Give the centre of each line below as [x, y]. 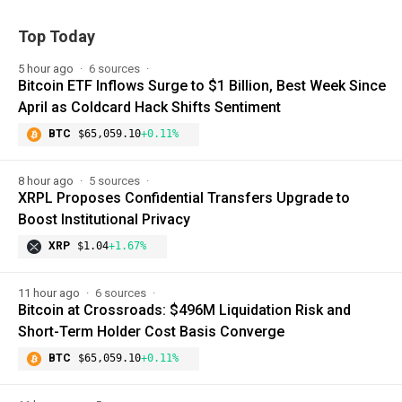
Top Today [57, 37]
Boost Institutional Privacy [104, 220]
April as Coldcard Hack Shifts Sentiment [149, 108]
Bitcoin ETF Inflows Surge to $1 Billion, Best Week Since [202, 86]
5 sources [116, 181]
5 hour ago [47, 69]
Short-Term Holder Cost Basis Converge [151, 332]
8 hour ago [47, 181]
